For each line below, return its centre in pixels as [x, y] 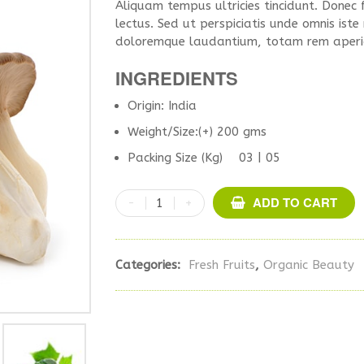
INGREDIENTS [176, 78]
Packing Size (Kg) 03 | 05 [204, 158]
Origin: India [162, 106]
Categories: [149, 265]
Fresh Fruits [221, 265]
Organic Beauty [308, 265]
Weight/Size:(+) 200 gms [197, 132]
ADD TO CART [295, 202]
